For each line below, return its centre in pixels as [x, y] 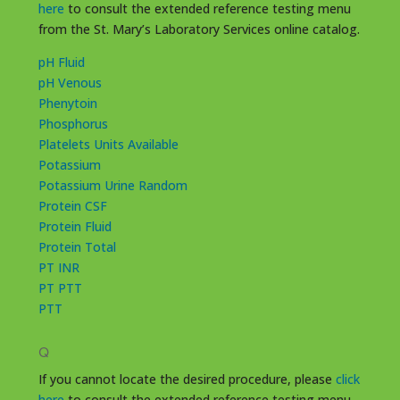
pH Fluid [61, 62]
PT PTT [60, 287]
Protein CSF [72, 205]
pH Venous [70, 82]
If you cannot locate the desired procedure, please [187, 379]
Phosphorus [73, 123]
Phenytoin [67, 103]
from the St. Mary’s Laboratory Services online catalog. [199, 29]
